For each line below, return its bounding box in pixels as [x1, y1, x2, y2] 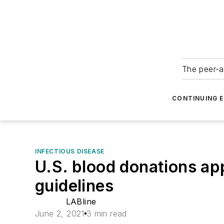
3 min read [86, 208, 127, 218]
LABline [65, 196, 96, 206]
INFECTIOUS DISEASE [35, 147, 104, 155]
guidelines [35, 176, 113, 195]
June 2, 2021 [35, 208, 84, 218]
